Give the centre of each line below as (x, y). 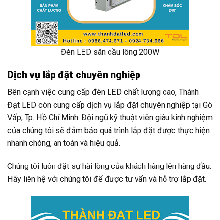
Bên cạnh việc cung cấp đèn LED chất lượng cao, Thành (103, 92)
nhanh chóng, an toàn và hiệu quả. (64, 143)
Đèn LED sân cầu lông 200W (110, 52)
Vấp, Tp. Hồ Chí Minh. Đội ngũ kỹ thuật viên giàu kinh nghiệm (110, 118)
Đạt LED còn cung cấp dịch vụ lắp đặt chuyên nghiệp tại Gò (110, 105)
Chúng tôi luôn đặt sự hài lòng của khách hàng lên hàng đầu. (109, 166)
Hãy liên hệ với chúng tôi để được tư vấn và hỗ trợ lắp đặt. (107, 179)
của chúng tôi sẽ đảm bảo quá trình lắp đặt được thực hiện (109, 131)
